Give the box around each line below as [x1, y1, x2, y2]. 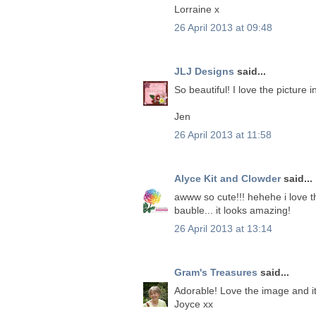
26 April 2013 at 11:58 [174, 128, 272, 140]
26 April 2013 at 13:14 [174, 222, 272, 234]
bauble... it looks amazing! [174, 204, 291, 216]
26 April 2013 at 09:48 [174, 21, 272, 33]
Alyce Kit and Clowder [174, 172, 281, 184]
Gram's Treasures [174, 266, 257, 278]
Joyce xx [174, 298, 213, 310]
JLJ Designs [174, 65, 234, 77]
